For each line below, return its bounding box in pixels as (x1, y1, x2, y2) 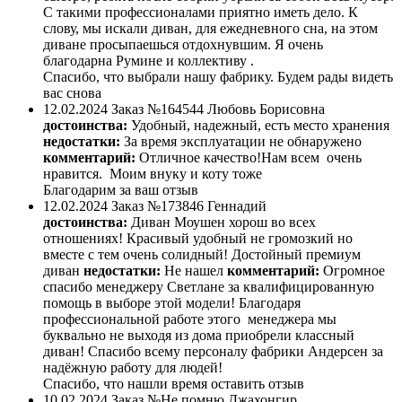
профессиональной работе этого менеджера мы (43, 311, 336, 328)
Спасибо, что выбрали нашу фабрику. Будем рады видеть (43, 69, 393, 85)
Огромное (323, 263, 385, 279)
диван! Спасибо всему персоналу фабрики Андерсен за (43, 344, 383, 360)
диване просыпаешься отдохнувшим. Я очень (43, 37, 323, 53)
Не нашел (164, 263, 223, 279)
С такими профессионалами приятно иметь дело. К (43, 4, 358, 21)
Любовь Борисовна (207, 101, 325, 118)
